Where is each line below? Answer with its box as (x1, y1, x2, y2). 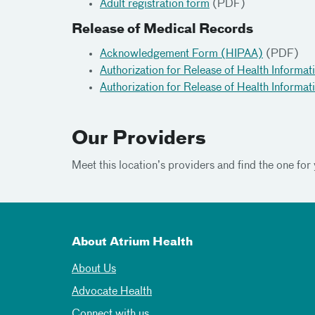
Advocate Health (72, 286, 152, 297)
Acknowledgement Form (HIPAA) (100, 49, 263, 60)
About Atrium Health (72, 237, 193, 248)
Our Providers (72, 130, 206, 148)
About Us (72, 264, 116, 275)
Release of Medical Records (72, 23, 253, 36)
